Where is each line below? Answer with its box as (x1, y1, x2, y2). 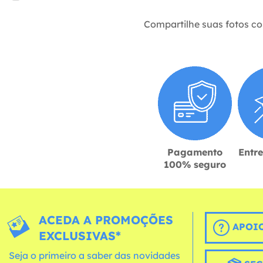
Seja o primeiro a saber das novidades (9, 249, 180, 261)
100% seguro (164, 158, 226, 170)
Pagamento (167, 146, 222, 158)
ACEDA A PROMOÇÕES (39, 212, 174, 227)
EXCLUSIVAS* (39, 228, 122, 243)
